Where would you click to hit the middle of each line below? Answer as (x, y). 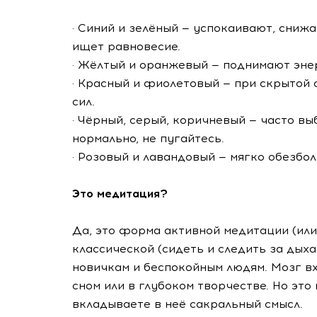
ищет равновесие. (126, 46)
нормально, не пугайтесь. (148, 138)
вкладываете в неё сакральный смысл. (188, 304)
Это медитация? (120, 194)
